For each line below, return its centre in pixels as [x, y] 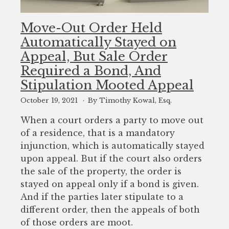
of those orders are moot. [77, 223]
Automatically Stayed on [98, 42]
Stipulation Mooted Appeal [107, 85]
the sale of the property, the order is [101, 171]
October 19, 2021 [50, 101]
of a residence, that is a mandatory [98, 133]
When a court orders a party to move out [112, 120]
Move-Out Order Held [91, 28]
